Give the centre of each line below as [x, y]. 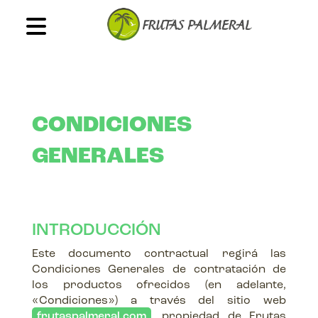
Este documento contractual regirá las [159, 254]
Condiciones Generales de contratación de [159, 270]
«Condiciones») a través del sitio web [159, 301]
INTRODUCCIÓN [96, 231]
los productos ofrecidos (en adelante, [159, 285]
